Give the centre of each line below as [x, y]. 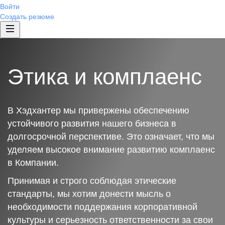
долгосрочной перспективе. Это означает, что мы [111, 137]
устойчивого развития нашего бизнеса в [92, 124]
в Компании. [33, 163]
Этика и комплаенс [105, 77]
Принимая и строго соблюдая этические [92, 181]
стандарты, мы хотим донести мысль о [89, 194]
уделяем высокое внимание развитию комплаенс [111, 150]
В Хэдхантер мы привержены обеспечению [98, 110]
